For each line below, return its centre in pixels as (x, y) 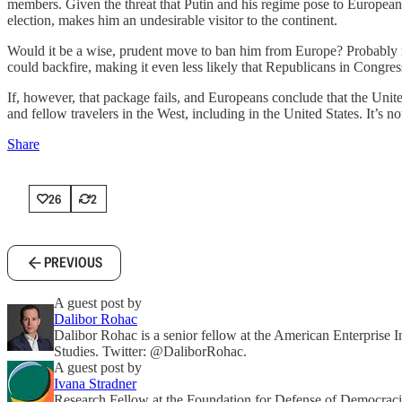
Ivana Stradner (95, 384)
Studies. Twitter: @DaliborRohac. (150, 351)
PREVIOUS (73, 262)
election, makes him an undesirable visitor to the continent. (172, 20)
